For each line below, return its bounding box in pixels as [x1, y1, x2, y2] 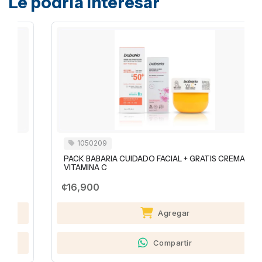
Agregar [127, 208, 160, 218]
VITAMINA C [33, 163, 77, 172]
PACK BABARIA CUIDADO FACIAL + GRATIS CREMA [33, 154, 215, 163]
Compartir [123, 237, 162, 247]
